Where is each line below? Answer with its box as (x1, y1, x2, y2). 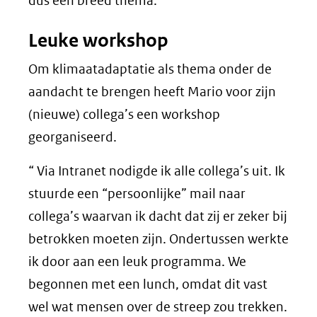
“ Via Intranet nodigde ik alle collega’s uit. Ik (28, 162, 285, 179)
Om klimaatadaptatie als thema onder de (28, 60, 272, 77)
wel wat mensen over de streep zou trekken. (28, 298, 287, 315)
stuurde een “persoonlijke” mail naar (28, 185, 246, 202)
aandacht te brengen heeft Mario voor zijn (28, 83, 276, 100)
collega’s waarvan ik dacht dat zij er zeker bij (28, 207, 287, 224)
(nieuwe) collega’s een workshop (28, 105, 220, 122)
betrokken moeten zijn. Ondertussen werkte (28, 230, 289, 247)
